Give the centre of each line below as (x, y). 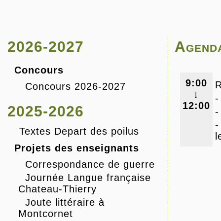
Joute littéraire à (65, 203)
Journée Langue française (88, 178)
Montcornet (46, 214)
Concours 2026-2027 (75, 87)
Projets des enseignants (77, 148)
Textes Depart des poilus (79, 131)
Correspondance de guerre (90, 165)
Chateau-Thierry (57, 189)
